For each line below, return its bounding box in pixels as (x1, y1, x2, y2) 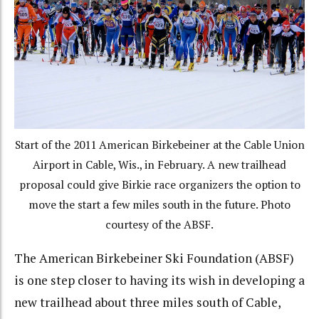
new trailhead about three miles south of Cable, (14, 294, 281, 310)
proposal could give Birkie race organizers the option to (19, 177, 300, 192)
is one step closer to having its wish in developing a (14, 272, 305, 288)
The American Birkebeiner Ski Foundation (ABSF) (14, 250, 294, 266)
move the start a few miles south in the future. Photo (28, 197, 291, 212)
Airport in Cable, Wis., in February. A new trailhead (33, 157, 286, 172)
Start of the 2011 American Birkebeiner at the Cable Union (14, 137, 305, 152)
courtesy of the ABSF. (105, 216, 214, 232)
